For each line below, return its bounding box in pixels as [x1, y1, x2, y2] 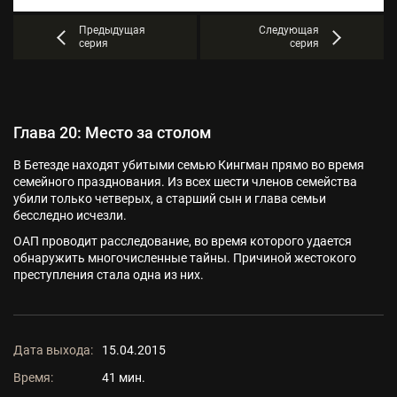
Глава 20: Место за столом [13, 123, 212, 142]
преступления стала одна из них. [13, 268, 204, 282]
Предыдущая [78, 24, 145, 36]
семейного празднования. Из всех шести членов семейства [13, 175, 357, 189]
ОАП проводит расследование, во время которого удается [13, 234, 352, 248]
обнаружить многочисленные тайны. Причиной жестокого [13, 251, 356, 265]
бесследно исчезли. [13, 208, 127, 222]
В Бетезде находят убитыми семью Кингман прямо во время [13, 158, 364, 172]
